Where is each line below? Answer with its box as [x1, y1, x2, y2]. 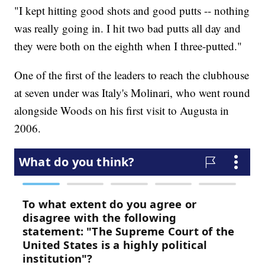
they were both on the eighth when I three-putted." [14, 38, 243, 54]
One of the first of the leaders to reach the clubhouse [14, 67, 250, 83]
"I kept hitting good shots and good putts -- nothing [14, 3, 250, 18]
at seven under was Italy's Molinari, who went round [14, 85, 251, 101]
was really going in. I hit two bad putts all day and [14, 21, 241, 36]
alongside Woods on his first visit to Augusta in [14, 103, 230, 118]
